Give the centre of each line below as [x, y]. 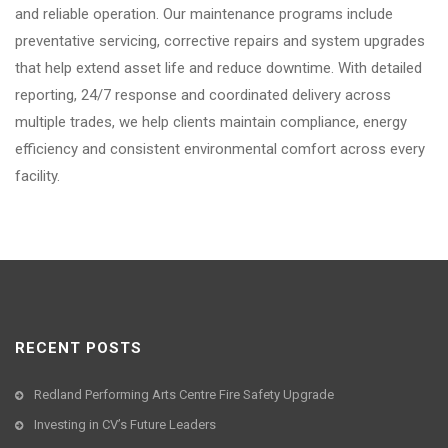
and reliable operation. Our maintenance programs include [204, 14]
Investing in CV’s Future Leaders [125, 425]
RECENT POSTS [78, 348]
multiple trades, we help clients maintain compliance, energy [211, 122]
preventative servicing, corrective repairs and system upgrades [220, 41]
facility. [37, 176]
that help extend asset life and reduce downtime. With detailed [218, 68]
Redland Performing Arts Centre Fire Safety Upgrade [184, 395]
